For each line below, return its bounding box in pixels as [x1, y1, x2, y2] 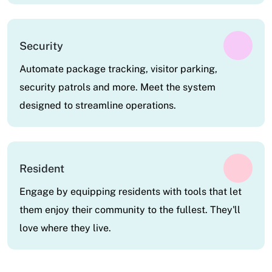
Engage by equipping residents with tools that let [19, 186, 242, 198]
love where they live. [19, 222, 111, 234]
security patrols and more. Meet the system [19, 81, 216, 93]
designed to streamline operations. [19, 100, 176, 112]
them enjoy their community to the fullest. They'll [19, 204, 240, 216]
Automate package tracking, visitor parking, [19, 63, 217, 75]
